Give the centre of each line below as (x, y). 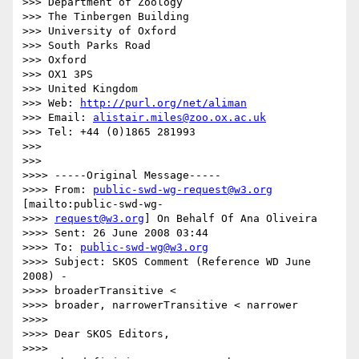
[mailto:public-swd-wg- (93, 204)
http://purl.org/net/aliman (163, 103)
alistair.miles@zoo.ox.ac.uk (179, 118)
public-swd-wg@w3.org (144, 248)
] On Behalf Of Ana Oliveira (231, 219)
